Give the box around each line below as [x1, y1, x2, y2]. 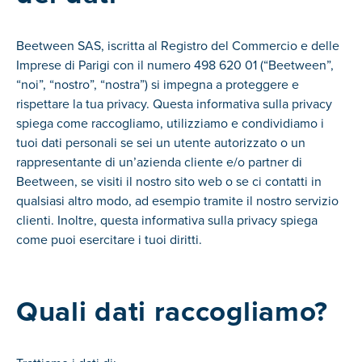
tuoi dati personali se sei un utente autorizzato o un [16, 133, 305, 151]
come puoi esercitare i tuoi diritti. [16, 230, 202, 248]
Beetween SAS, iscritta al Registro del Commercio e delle [16, 36, 339, 54]
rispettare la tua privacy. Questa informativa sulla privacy [16, 95, 332, 112]
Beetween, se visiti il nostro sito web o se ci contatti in [16, 172, 322, 190]
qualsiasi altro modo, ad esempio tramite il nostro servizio [16, 192, 339, 209]
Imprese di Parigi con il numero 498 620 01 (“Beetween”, [16, 56, 334, 74]
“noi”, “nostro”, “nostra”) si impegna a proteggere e [16, 75, 299, 93]
